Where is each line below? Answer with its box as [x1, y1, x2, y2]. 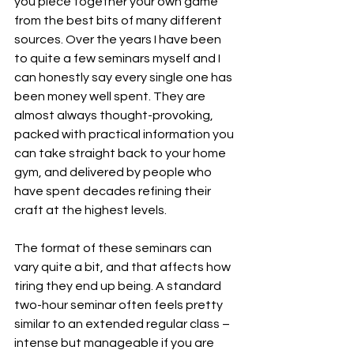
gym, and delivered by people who [14, 166, 214, 179]
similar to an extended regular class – [14, 318, 232, 330]
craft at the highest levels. [14, 204, 167, 217]
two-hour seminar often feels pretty [14, 299, 225, 311]
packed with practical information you [14, 128, 236, 141]
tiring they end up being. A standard [14, 280, 224, 292]
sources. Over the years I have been [14, 33, 224, 46]
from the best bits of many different [14, 14, 224, 27]
